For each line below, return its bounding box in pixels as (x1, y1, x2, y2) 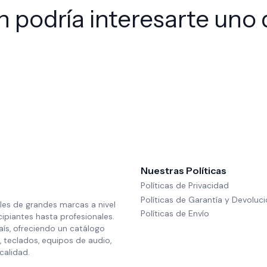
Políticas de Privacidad (141, 180, 229, 191)
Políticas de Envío (141, 207, 209, 219)
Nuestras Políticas (141, 164, 226, 176)
